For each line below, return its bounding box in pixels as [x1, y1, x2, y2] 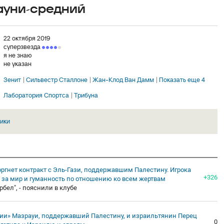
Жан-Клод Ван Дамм [92, 75, 154, 84]
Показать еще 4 [159, 75, 205, 84]
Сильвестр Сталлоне [26, 75, 87, 84]
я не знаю [3, 51, 31, 59]
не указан [3, 59, 31, 68]
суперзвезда [3, 42, 42, 51]
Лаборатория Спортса [3, 90, 69, 99]
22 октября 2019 [3, 34, 50, 42]
